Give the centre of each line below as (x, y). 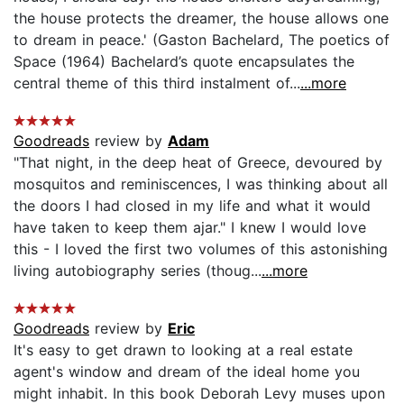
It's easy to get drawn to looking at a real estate (183, 349)
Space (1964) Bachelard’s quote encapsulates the (184, 61)
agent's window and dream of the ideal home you (187, 371)
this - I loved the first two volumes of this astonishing (201, 248)
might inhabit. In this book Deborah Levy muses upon (199, 393)
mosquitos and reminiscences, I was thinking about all (201, 184)
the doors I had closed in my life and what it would (192, 205)
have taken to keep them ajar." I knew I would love (190, 227)
